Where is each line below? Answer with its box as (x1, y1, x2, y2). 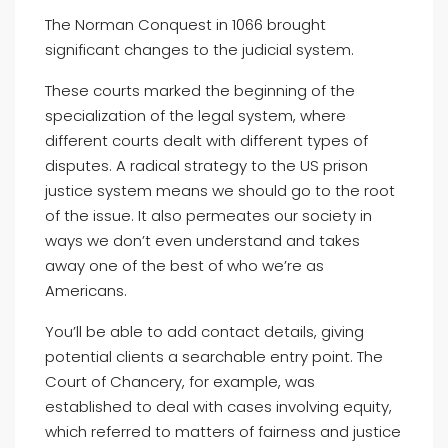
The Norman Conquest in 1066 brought (45, 14, 326, 35)
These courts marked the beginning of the (45, 80, 355, 101)
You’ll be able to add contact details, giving (45, 321, 364, 342)
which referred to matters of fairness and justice (45, 421, 401, 442)
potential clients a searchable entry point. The (45, 346, 383, 367)
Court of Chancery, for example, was (45, 371, 315, 392)
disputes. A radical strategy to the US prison (45, 155, 368, 176)
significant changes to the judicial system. (45, 39, 354, 60)
